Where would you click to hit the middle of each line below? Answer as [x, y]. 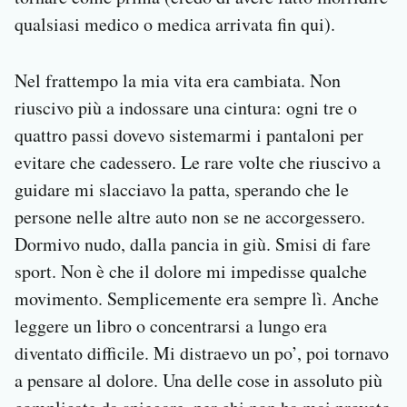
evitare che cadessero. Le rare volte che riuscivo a [198, 163]
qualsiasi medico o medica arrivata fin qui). [175, 25]
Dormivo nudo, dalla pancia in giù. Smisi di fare [193, 244]
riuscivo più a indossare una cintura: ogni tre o [186, 108]
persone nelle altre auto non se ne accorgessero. [190, 217]
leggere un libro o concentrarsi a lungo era [171, 326]
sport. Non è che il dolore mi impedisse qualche [191, 272]
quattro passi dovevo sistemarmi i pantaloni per [189, 135]
